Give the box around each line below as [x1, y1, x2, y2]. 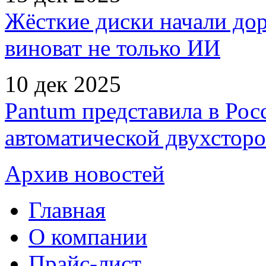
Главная [28, 197, 106, 223]
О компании [28, 223, 147, 249]
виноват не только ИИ [5, 34, 220, 61]
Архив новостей [5, 160, 164, 186]
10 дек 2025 [5, 71, 121, 97]
